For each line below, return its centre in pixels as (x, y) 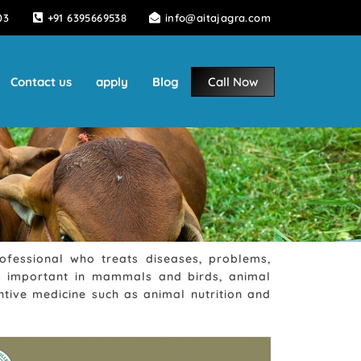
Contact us (41, 81)
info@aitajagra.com (218, 18)
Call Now (233, 81)
